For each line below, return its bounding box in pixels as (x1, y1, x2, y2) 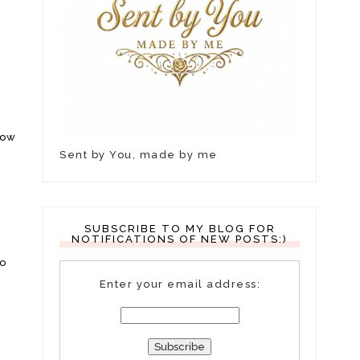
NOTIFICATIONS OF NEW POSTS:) (72, 233, 288, 245)
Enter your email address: (99, 278, 261, 290)
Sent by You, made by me (59, 149, 218, 161)
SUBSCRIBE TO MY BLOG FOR (84, 223, 276, 235)
